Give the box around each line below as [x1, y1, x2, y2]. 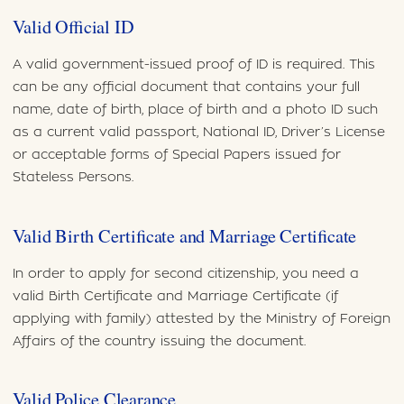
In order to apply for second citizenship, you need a [12, 266, 359, 280]
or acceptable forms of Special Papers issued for [12, 148, 341, 162]
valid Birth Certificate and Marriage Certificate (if [12, 289, 338, 303]
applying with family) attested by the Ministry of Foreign [12, 311, 390, 326]
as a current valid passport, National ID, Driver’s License [12, 125, 385, 140]
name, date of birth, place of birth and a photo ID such [12, 103, 378, 117]
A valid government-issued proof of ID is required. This [12, 58, 375, 72]
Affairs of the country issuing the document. [12, 334, 306, 348]
